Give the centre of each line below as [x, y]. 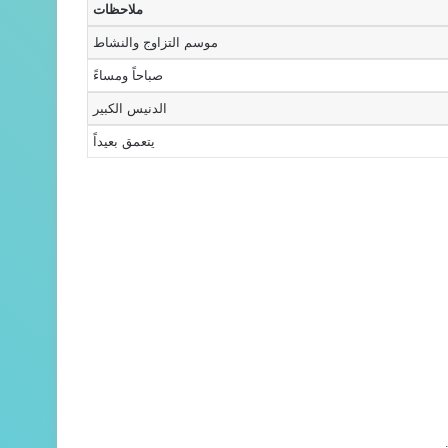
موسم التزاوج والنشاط [156, 42]
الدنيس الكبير [130, 108]
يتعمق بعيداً [124, 141]
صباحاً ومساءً [128, 75]
